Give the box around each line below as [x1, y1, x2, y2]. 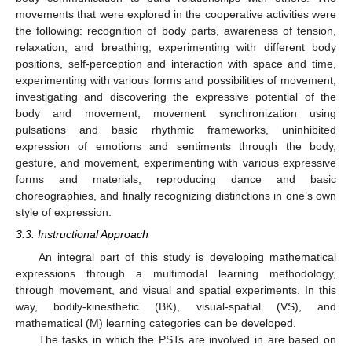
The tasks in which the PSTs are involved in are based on [38, 332, 336, 346]
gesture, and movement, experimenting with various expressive [16, 156, 336, 170]
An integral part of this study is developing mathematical [38, 250, 336, 263]
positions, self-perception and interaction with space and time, [16, 57, 336, 71]
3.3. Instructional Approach [16, 228, 148, 241]
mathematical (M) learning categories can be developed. [16, 316, 296, 329]
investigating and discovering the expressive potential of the [16, 90, 336, 104]
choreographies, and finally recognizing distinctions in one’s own [16, 189, 336, 203]
